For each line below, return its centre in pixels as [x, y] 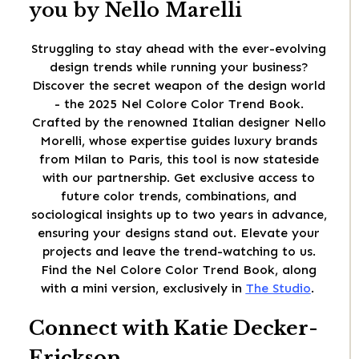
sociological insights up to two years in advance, [179, 215]
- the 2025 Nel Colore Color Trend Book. [179, 104]
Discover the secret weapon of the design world [179, 86]
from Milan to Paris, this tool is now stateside [179, 159]
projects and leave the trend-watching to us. [179, 252]
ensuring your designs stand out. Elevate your [179, 233]
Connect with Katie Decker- [173, 329]
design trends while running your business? [179, 67]
